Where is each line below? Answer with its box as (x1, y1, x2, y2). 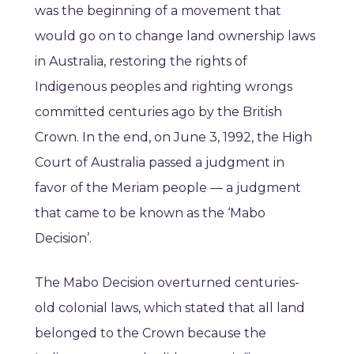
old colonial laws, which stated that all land (35, 300, 305, 316)
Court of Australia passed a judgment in (35, 155, 284, 171)
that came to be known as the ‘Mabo (35, 205, 265, 221)
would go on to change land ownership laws (35, 28, 315, 44)
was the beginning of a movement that (35, 3, 281, 19)
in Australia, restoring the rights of (35, 54, 247, 70)
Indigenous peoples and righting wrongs (35, 79, 292, 95)
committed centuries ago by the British (35, 104, 282, 120)
